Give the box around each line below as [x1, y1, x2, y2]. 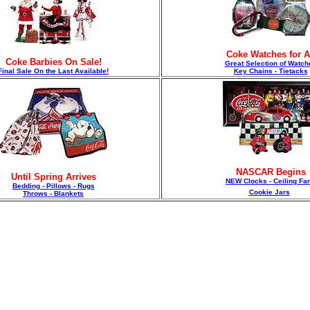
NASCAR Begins [235, 167, 306, 177]
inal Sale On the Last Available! [2, 67, 109, 75]
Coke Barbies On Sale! [5, 57, 102, 67]
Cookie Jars [248, 188, 290, 196]
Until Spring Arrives [10, 172, 96, 182]
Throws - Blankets [23, 190, 84, 197]
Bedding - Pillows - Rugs [12, 182, 95, 190]
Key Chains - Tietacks [233, 67, 308, 75]
